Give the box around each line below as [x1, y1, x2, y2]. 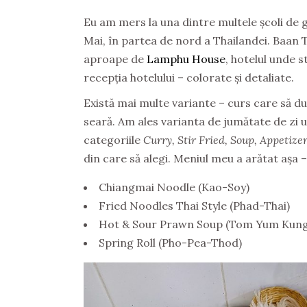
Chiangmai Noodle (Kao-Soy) [99, 180, 249, 194]
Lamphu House [147, 51, 225, 66]
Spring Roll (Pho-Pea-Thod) [99, 235, 242, 249]
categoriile [84, 132, 143, 147]
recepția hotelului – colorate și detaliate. [84, 70, 294, 84]
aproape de [84, 51, 147, 66]
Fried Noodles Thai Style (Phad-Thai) [99, 198, 290, 212]
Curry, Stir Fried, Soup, [143, 132, 257, 147]
